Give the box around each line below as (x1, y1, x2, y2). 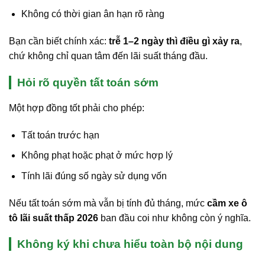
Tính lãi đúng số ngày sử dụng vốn (21, 170, 167, 181)
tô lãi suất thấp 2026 (9, 212, 98, 223)
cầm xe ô (207, 198, 247, 208)
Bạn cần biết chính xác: (9, 35, 109, 46)
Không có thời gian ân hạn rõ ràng (21, 8, 164, 19)
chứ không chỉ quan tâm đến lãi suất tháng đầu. (9, 50, 208, 61)
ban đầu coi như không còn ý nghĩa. (98, 212, 251, 223)
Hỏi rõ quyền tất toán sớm (17, 76, 159, 89)
